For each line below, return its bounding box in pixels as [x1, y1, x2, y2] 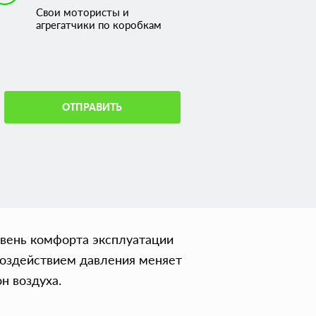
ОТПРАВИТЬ [62, 101, 122, 113]
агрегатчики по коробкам [35, 18, 162, 31]
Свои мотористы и [35, 6, 129, 18]
